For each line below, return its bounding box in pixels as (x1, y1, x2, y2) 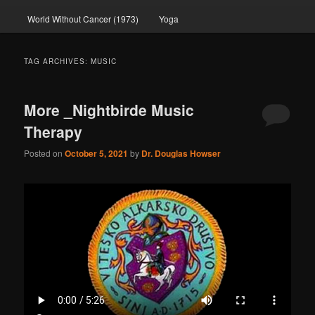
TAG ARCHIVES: (24, 56, 91, 66)
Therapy (24, 120, 83, 142)
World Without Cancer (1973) (27, 12, 139, 25)
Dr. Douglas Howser (141, 147, 221, 160)
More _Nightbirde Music (24, 98, 195, 120)
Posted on (24, 147, 65, 160)
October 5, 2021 (65, 147, 129, 160)
